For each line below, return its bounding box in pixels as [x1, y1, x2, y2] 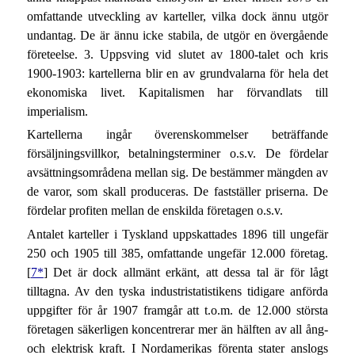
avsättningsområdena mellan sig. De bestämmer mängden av [26, 166, 329, 180]
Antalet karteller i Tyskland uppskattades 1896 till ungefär [26, 227, 329, 241]
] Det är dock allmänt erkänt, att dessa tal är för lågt [43, 265, 329, 279]
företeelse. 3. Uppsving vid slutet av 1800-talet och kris [26, 47, 329, 61]
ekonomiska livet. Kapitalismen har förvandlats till [26, 85, 329, 99]
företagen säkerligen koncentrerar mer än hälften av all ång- [26, 322, 329, 336]
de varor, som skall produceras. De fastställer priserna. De [26, 185, 329, 199]
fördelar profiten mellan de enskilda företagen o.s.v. [26, 204, 283, 218]
